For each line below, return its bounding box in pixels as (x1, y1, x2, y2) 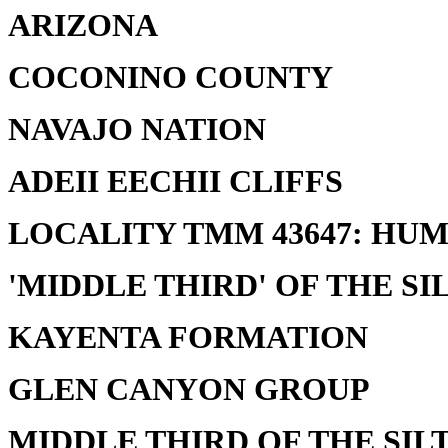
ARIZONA (8, 8, 158, 43)
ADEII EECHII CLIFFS (8, 164, 343, 199)
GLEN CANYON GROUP (8, 372, 370, 407)
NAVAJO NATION (8, 112, 266, 147)
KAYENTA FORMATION (8, 320, 368, 355)
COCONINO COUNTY (8, 60, 333, 95)
